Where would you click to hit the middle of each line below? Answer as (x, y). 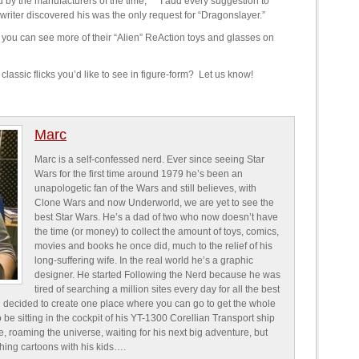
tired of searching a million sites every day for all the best (157, 289)
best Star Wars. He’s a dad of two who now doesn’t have (156, 217)
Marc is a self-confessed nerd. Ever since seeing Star (149, 159)
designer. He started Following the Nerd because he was (157, 275)
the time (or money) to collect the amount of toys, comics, (157, 232)
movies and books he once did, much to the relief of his (153, 246)
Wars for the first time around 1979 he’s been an (139, 174)
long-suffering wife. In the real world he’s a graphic (144, 260)
